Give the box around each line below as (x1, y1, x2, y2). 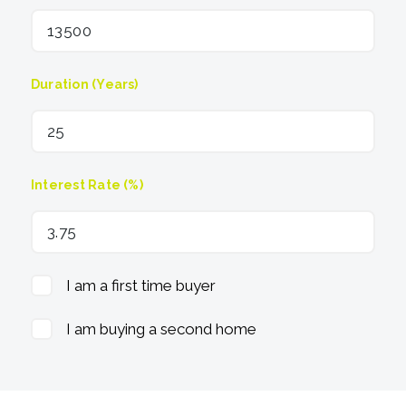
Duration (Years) (31, 77, 139, 92)
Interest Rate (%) (31, 178, 143, 192)
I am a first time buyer (66, 276, 216, 295)
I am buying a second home (66, 320, 256, 338)
